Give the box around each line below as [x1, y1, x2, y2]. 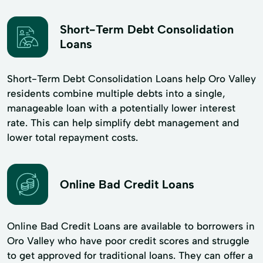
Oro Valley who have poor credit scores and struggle [7, 235, 249, 247]
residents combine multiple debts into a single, [7, 87, 225, 99]
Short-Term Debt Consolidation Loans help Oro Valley [7, 73, 256, 85]
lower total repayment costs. [7, 131, 138, 143]
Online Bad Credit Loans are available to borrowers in [7, 220, 255, 232]
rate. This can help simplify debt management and [7, 117, 239, 129]
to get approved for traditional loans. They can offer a [7, 249, 253, 261]
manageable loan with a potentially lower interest [7, 102, 235, 114]
